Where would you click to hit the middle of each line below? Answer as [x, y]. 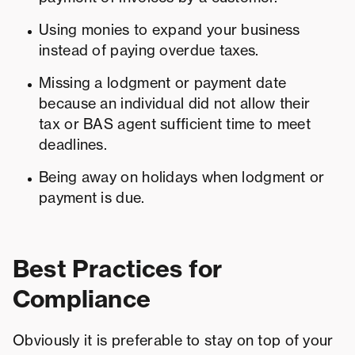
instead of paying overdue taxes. [149, 51]
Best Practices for [118, 269]
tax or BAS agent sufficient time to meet [175, 124]
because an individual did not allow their [175, 104]
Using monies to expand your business [170, 30]
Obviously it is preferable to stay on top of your [173, 341]
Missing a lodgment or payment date [163, 83]
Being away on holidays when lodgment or [182, 177]
